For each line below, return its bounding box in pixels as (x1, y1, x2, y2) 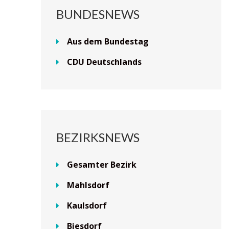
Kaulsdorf (67, 200, 107, 212)
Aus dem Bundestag (67, 36, 149, 48)
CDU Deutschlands (67, 56, 142, 68)
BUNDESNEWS (56, 7, 140, 22)
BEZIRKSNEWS (56, 130, 140, 145)
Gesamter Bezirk (67, 159, 136, 171)
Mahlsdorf (67, 179, 109, 191)
